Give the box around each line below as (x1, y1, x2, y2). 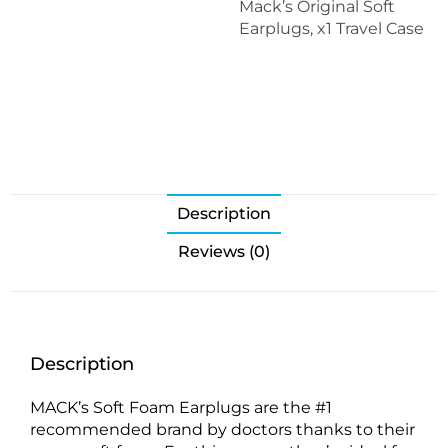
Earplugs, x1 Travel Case (239, 19, 425, 38)
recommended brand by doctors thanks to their (30, 420, 415, 439)
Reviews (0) (178, 242, 270, 261)
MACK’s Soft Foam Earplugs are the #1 (30, 398, 332, 417)
